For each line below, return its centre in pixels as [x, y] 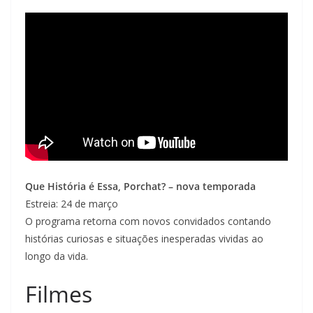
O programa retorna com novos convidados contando [148, 221]
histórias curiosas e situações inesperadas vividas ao [144, 238]
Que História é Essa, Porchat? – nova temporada [140, 186]
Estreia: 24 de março [72, 203]
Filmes [59, 293]
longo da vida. [57, 256]
